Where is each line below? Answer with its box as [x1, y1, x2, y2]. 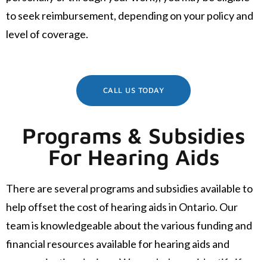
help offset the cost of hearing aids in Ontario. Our [6, 200, 238, 213]
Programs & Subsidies [22, 122, 245, 148]
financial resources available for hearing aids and [6, 237, 229, 250]
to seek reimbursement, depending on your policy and [6, 9, 253, 23]
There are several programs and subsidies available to [6, 181, 253, 195]
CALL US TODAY [103, 85, 164, 95]
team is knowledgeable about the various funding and [6, 218, 252, 232]
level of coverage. [6, 27, 88, 41]
